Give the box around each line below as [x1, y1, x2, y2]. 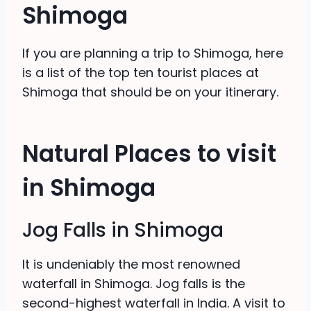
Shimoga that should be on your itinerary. [22, 83, 278, 101]
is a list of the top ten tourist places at [22, 64, 259, 82]
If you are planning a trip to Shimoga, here [22, 44, 283, 62]
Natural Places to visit [22, 137, 276, 170]
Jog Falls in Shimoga [22, 217, 224, 244]
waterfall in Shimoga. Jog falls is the [22, 275, 245, 293]
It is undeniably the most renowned [22, 255, 240, 274]
